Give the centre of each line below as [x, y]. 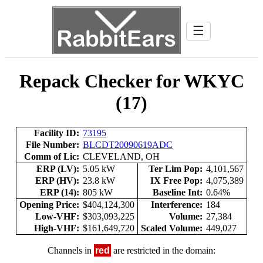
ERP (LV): [58, 168]
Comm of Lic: [52, 156]
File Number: [53, 144]
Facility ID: [57, 133]
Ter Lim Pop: [176, 168]
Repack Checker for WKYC [131, 81]
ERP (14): [60, 192]
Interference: [177, 204]
